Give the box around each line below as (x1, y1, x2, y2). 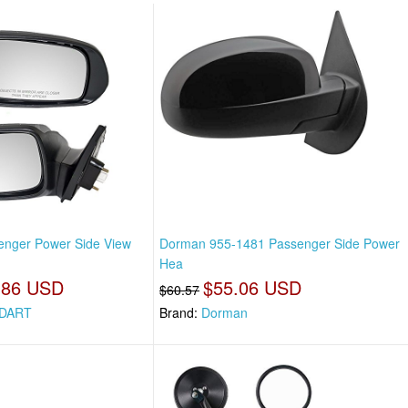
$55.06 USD (203, 274, 302, 301)
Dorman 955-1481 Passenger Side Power (159, 234, 401, 253)
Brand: (159, 303, 202, 322)
